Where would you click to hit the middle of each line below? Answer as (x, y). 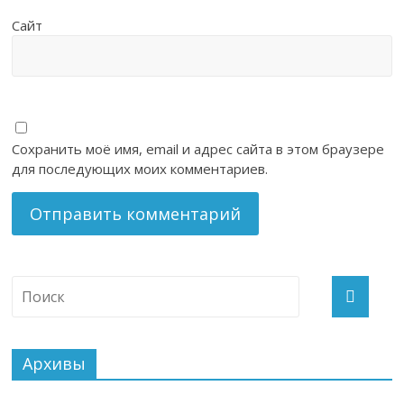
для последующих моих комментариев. (140, 169)
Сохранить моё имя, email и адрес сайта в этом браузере (198, 149)
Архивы (55, 363)
